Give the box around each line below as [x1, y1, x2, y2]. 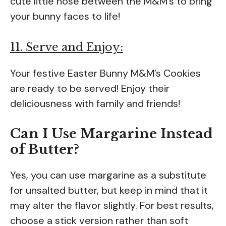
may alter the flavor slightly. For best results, [10, 198, 214, 212]
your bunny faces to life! [10, 9, 120, 23]
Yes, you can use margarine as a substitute [10, 168, 206, 182]
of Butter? [10, 141, 79, 157]
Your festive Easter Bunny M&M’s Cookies [10, 66, 201, 80]
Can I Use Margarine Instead [10, 125, 212, 142]
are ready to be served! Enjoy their [10, 81, 169, 95]
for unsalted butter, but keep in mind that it [10, 183, 208, 197]
